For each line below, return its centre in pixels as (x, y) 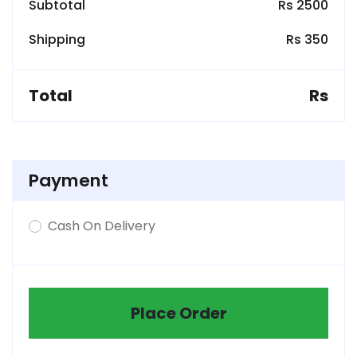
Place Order (178, 313)
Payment (69, 180)
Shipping (57, 39)
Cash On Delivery (102, 226)
